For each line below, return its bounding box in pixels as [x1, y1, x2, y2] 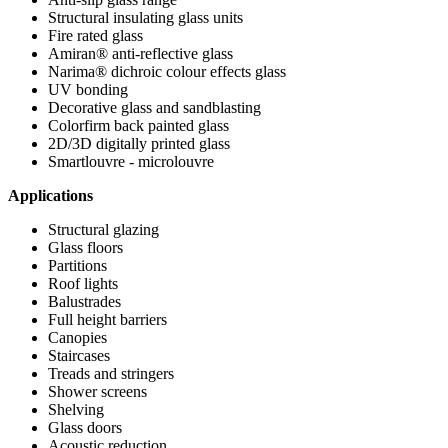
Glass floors [48, 238, 123, 256]
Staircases [48, 346, 110, 364]
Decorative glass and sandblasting [48, 98, 261, 116]
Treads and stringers [48, 364, 174, 382]
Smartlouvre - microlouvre [48, 152, 214, 170]
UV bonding [48, 80, 128, 98]
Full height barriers [48, 310, 167, 328]
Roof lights [48, 274, 118, 292]
